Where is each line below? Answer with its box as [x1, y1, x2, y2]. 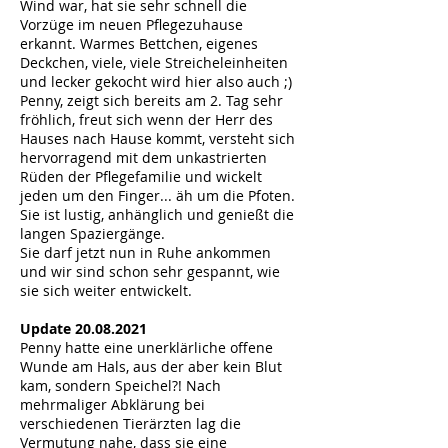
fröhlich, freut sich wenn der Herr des [20, 110, 273, 129]
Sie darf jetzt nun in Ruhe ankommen [20, 243, 271, 262]
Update [20, 319, 75, 338]
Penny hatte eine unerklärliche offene [20, 338, 273, 357]
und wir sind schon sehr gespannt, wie [20, 262, 280, 281]
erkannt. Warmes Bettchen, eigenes [20, 34, 258, 53]
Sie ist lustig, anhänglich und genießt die [20, 205, 294, 224]
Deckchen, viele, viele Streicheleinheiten [20, 53, 288, 72]
